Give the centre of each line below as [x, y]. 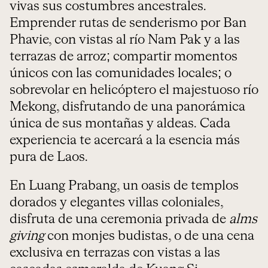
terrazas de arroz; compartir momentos [124, 57]
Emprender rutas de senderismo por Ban [128, 23]
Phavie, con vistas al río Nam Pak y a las [125, 40]
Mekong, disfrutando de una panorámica [127, 107]
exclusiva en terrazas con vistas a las [115, 253]
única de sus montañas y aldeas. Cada [120, 124]
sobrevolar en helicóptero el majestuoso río [134, 90]
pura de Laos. [50, 157]
